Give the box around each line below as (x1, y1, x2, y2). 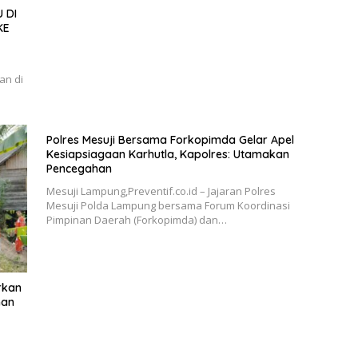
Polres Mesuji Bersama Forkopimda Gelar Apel (46, 133, 294, 148)
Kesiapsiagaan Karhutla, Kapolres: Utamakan (46, 147, 289, 162)
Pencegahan (46, 161, 112, 177)
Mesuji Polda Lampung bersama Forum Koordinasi (46, 198, 290, 213)
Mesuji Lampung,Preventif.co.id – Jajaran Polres (46, 184, 276, 199)
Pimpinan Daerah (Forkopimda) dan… (46, 213, 227, 228)
